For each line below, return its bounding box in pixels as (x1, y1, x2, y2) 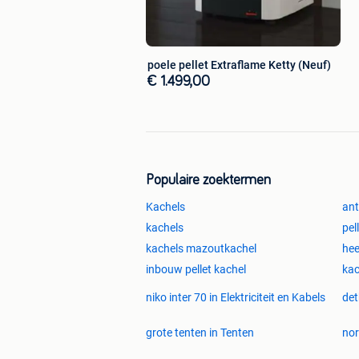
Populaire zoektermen (146, 172, 271, 188)
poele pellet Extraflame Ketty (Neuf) (298, 58, 331, 71)
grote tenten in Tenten (146, 325, 254, 339)
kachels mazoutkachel (146, 241, 256, 255)
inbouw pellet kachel (146, 262, 246, 276)
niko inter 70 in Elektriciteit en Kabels (146, 290, 325, 304)
